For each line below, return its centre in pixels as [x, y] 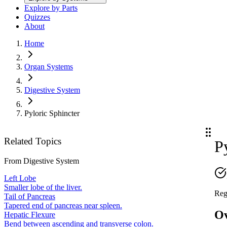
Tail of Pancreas [30, 196]
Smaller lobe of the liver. [43, 187]
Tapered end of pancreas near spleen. [63, 205]
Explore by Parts [51, 8]
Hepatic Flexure [30, 214]
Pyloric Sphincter [52, 113]
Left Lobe [20, 178]
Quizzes [37, 17]
